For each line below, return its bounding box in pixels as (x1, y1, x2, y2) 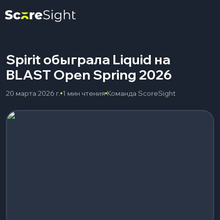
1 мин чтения (62, 89, 105, 98)
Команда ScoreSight (107, 89, 176, 98)
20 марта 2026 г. (6, 89, 60, 98)
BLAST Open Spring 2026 (6, 66, 172, 83)
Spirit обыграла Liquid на (6, 51, 170, 68)
